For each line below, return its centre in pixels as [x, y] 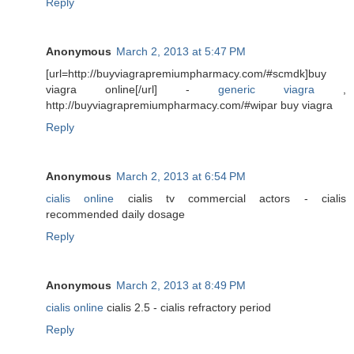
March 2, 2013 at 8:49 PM [181, 286]
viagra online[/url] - [132, 90]
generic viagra [266, 90]
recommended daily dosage [115, 215]
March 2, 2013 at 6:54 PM [181, 177]
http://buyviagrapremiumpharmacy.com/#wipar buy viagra [189, 105]
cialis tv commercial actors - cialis [230, 199]
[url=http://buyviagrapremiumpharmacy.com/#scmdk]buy [186, 74]
